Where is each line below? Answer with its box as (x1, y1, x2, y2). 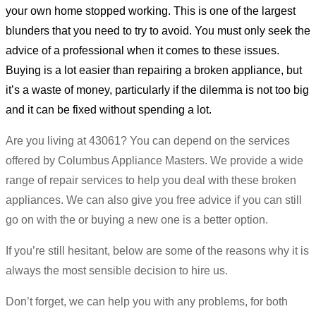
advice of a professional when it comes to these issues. (6, 44, 279, 56)
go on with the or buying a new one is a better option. (6, 213, 268, 226)
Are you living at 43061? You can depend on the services (6, 134, 290, 147)
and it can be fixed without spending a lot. (6, 103, 212, 116)
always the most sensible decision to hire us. (6, 264, 228, 276)
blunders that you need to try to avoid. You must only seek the (6, 24, 310, 37)
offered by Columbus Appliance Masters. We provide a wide (6, 154, 303, 166)
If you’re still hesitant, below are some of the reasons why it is (6, 244, 309, 257)
